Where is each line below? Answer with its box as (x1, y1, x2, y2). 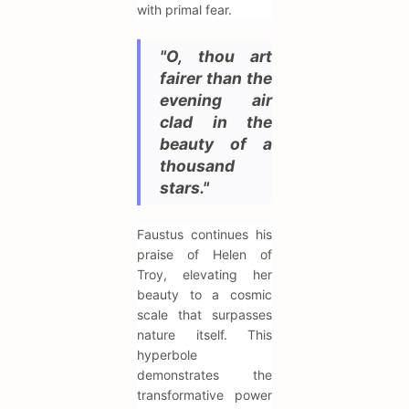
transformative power (137, 387, 272, 404)
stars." (160, 178, 209, 198)
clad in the (160, 112, 272, 132)
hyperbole (137, 347, 197, 363)
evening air (160, 90, 272, 110)
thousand (160, 156, 235, 176)
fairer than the (160, 68, 272, 89)
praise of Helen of (137, 246, 272, 263)
